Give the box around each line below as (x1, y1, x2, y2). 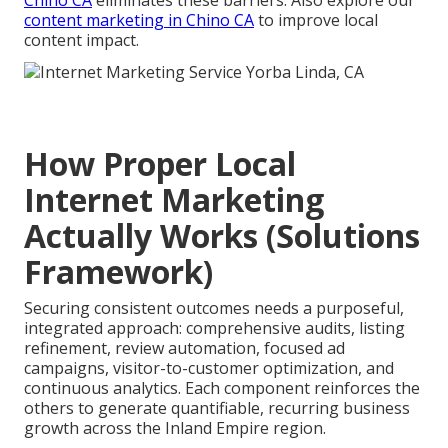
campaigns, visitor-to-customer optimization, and (24, 356, 394, 379)
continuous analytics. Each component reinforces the (24, 376, 420, 399)
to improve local (254, 8, 378, 31)
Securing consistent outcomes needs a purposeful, (24, 296, 404, 319)
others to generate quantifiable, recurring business (24, 396, 410, 419)
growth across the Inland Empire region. (24, 416, 326, 439)
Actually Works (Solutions (24, 213, 420, 257)
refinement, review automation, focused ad (24, 336, 345, 359)
